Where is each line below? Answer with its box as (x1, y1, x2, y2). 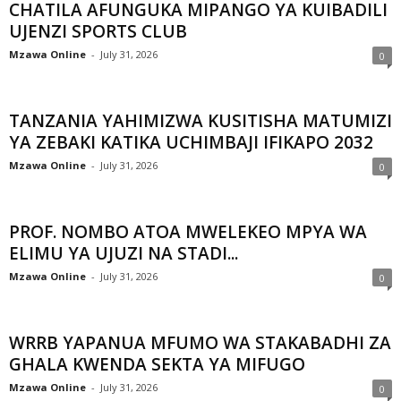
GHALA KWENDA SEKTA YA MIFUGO (9, 353, 305, 377)
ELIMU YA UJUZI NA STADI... (9, 242, 238, 266)
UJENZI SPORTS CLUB (9, 20, 187, 44)
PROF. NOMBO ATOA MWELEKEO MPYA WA (9, 220, 367, 244)
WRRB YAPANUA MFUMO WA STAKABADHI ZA (9, 331, 391, 355)
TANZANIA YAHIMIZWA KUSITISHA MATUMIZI (9, 109, 392, 133)
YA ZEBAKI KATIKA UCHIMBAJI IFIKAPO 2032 (9, 131, 373, 155)
